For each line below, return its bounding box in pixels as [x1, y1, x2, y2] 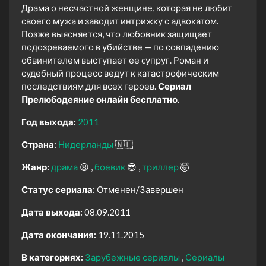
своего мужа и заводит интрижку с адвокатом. [21, 15, 218, 27]
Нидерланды [58, 139, 115, 150]
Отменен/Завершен [97, 184, 183, 195]
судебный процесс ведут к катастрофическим [21, 68, 219, 79]
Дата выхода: [21, 207, 83, 218]
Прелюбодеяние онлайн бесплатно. [21, 94, 179, 105]
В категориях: [21, 252, 83, 263]
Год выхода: [21, 116, 76, 128]
